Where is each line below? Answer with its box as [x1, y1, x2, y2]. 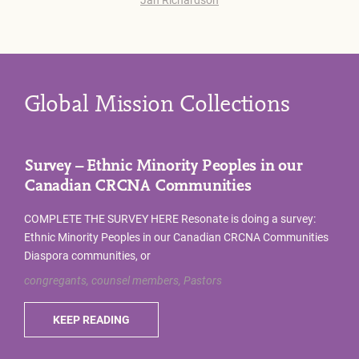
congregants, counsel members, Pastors [24, 272, 222, 288]
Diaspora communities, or [24, 248, 151, 264]
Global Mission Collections [24, 92, 290, 118]
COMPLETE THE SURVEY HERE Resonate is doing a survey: [24, 211, 316, 227]
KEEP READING [53, 312, 130, 328]
